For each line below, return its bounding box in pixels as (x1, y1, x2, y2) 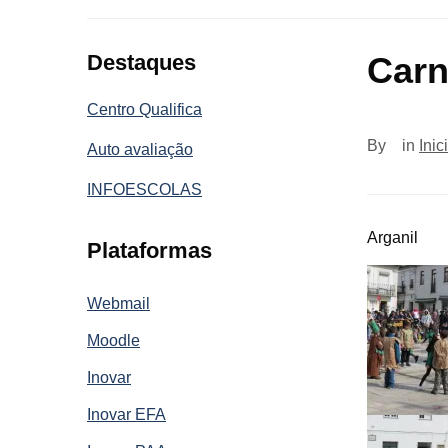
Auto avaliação (87, 140, 193, 158)
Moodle (87, 331, 140, 349)
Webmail (87, 294, 150, 312)
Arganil (367, 228, 418, 246)
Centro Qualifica (87, 100, 202, 118)
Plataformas (87, 237, 212, 263)
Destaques (87, 49, 196, 75)
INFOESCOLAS (87, 180, 202, 198)
